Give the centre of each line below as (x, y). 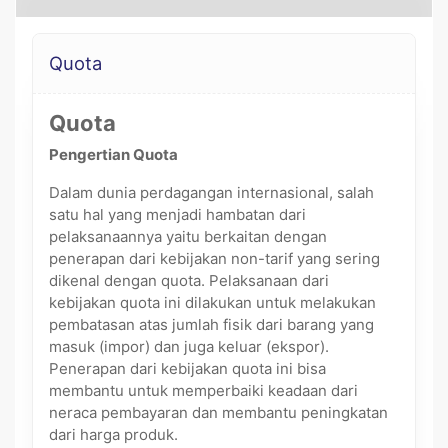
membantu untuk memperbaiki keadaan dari (203, 390)
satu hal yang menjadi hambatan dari (177, 214)
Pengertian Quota (113, 154)
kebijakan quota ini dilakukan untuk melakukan (212, 302)
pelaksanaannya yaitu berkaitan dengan (188, 236)
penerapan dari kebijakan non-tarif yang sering (214, 258)
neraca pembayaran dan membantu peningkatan (218, 412)
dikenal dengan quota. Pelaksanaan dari (189, 280)
